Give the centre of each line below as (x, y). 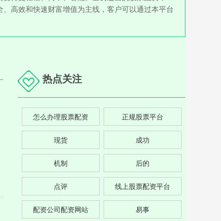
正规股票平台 (143, 116)
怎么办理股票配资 (60, 116)
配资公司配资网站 (60, 209)
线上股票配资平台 (143, 186)
